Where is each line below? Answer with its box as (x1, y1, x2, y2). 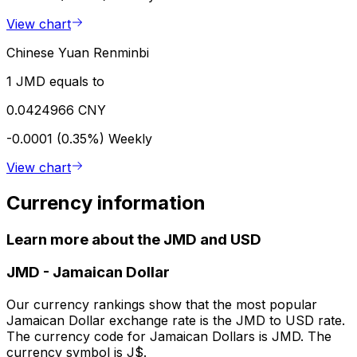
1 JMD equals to (6, 73, 104, 89)
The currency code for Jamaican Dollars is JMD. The (6, 328, 331, 345)
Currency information (6, 190, 206, 214)
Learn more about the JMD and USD (6, 229, 261, 249)
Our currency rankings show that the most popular (6, 296, 317, 313)
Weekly (108, 130, 152, 147)
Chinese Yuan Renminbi (6, 44, 149, 61)
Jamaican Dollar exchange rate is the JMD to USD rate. (6, 312, 345, 329)
